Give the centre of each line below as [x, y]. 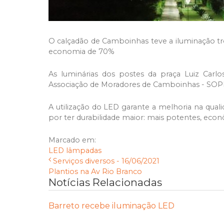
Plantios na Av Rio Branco [95, 172]
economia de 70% [81, 52]
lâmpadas [84, 151]
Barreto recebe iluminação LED [111, 206]
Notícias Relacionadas [105, 182]
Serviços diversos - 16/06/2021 [106, 161]
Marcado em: [72, 140]
